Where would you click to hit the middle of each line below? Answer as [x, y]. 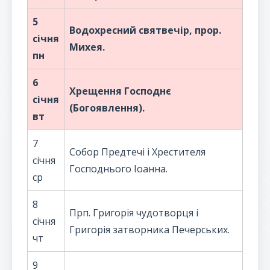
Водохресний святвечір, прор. [145, 30]
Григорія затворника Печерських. [149, 230]
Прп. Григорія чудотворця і [134, 213]
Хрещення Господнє [120, 91]
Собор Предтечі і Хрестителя [137, 152]
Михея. [87, 47]
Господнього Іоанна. [118, 169]
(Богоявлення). [107, 108]
